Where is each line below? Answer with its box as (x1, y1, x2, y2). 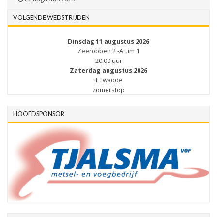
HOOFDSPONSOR (13, 110, 64, 118)
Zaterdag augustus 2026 (70, 66, 147, 75)
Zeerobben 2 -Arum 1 (77, 46, 139, 56)
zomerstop (93, 85, 124, 94)
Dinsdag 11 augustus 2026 (68, 37, 149, 46)
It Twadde (94, 76, 123, 85)
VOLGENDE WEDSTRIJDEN (13, 14, 90, 22)
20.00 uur (95, 56, 122, 65)
